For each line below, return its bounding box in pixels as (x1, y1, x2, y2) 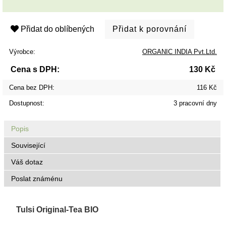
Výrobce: (9, 47, 35, 55)
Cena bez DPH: (9, 83, 54, 91)
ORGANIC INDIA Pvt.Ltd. (142, 47, 217, 55)
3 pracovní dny (174, 99, 217, 107)
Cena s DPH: (11, 65, 60, 74)
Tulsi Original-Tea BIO (16, 205, 98, 214)
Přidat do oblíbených (19, 24, 94, 33)
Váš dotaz (11, 158, 43, 166)
